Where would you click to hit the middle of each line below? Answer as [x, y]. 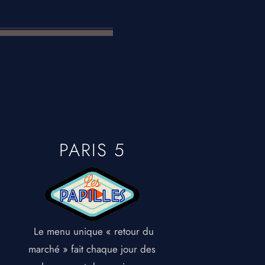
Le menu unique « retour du [92, 232]
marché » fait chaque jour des [92, 249]
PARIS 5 [92, 150]
